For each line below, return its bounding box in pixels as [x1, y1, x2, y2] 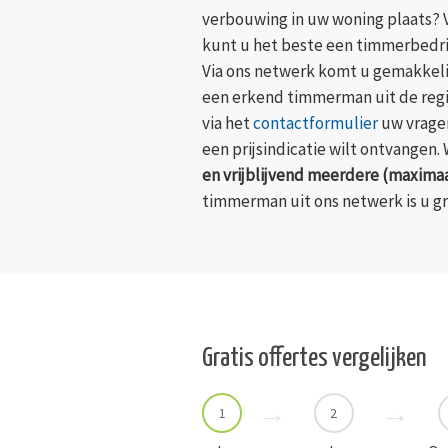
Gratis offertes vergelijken [202, 345, 427, 373]
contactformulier [253, 112, 378, 135]
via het [202, 112, 253, 135]
